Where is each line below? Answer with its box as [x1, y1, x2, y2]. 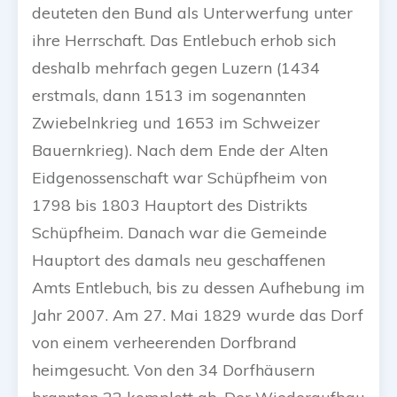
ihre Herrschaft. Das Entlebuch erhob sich [32, 30, 336, 51]
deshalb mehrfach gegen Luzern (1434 [32, 58, 320, 79]
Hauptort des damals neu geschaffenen [32, 250, 325, 271]
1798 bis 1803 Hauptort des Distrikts [32, 195, 307, 216]
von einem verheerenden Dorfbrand [32, 332, 297, 354]
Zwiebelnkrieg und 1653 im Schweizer [32, 113, 320, 134]
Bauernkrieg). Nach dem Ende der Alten [32, 140, 328, 161]
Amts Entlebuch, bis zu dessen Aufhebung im [32, 277, 365, 299]
